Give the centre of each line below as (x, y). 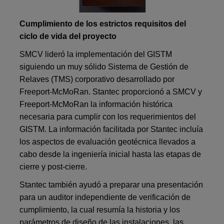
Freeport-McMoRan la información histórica (96, 104)
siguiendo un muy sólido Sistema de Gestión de (104, 66)
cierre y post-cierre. (53, 166)
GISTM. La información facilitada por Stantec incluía (111, 129)
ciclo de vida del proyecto (68, 36)
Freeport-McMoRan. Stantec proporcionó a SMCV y (111, 91)
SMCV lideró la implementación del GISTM (96, 54)
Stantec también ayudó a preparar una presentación (111, 184)
